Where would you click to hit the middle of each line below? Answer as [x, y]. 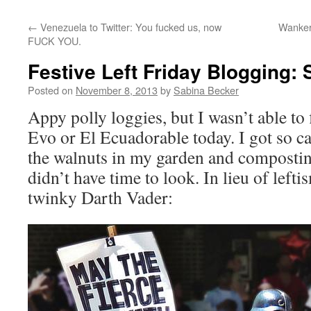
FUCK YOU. [54, 41]
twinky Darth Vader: [100, 197]
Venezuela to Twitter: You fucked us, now [129, 27]
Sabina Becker [206, 90]
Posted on [50, 90]
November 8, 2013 [117, 90]
